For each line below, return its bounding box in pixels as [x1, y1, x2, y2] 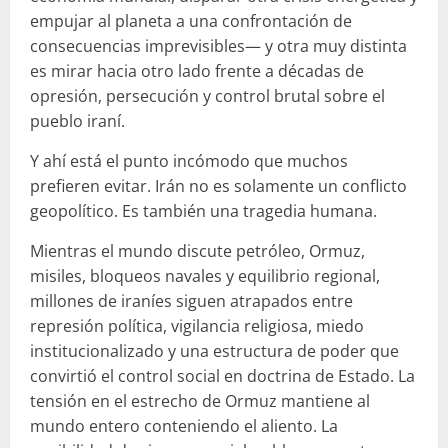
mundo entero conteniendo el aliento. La [30, 415, 338, 438]
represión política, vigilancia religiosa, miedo [30, 315, 364, 338]
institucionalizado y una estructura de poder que [30, 340, 399, 363]
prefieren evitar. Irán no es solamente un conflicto [30, 175, 407, 198]
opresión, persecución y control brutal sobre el [30, 85, 385, 108]
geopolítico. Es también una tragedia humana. [30, 200, 377, 223]
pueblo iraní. [30, 110, 125, 133]
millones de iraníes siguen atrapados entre [30, 290, 353, 313]
